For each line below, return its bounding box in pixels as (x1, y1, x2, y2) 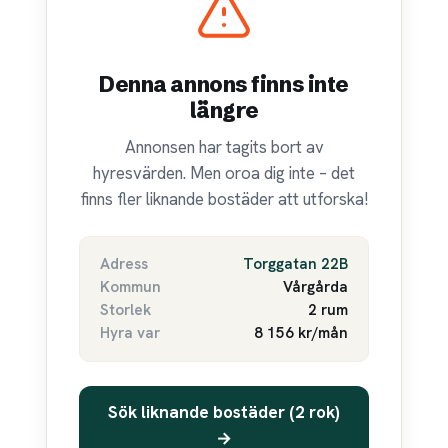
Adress (100, 253, 148, 274)
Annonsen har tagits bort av (124, 135, 324, 158)
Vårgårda (283, 276, 348, 297)
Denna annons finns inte (99, 71, 349, 98)
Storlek (100, 299, 151, 320)
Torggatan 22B (243, 253, 348, 274)
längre (189, 97, 259, 124)
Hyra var (100, 322, 160, 343)
